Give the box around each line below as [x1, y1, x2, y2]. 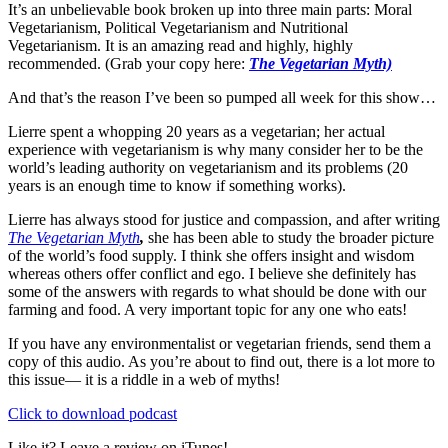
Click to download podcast [8, 405, 177, 423]
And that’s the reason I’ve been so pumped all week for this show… [8, 89, 436, 107]
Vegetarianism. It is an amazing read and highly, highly [8, 37, 353, 55]
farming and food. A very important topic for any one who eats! [8, 301, 407, 319]
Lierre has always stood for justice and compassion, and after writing [8, 211, 440, 229]
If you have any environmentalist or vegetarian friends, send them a [8, 335, 431, 353]
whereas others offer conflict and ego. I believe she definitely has [8, 265, 416, 283]
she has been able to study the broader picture [148, 229, 434, 247]
